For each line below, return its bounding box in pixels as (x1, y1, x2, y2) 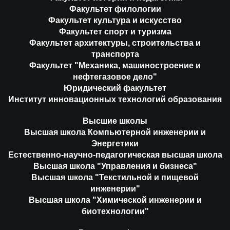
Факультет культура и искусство (48, 15, 182, 25)
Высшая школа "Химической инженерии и (28, 195, 202, 204)
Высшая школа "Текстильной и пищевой (31, 172, 199, 182)
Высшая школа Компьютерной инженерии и (24, 127, 206, 137)
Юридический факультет (64, 83, 166, 92)
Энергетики (91, 139, 139, 148)
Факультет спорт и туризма (59, 27, 171, 36)
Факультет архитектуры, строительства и (29, 38, 201, 47)
